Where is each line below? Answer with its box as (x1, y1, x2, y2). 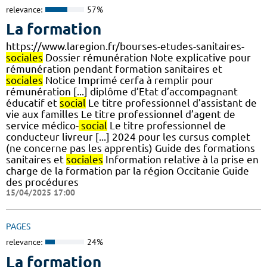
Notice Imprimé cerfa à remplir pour (43, 74, 213, 86)
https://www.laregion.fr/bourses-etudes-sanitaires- (6, 41, 244, 52)
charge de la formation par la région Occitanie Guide (6, 165, 249, 177)
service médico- (6, 120, 79, 132)
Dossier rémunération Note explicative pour (43, 52, 251, 64)
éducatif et (6, 97, 60, 109)
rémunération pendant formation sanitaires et (6, 63, 222, 75)
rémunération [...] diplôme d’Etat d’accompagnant (6, 86, 238, 98)
